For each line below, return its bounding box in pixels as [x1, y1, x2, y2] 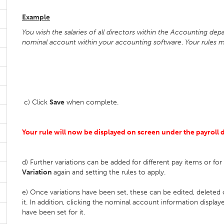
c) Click [22, 98, 49, 106]
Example [22, 13, 50, 21]
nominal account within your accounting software [22, 38, 181, 46]
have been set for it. [22, 208, 85, 216]
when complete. [64, 98, 118, 106]
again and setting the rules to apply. [53, 168, 165, 176]
